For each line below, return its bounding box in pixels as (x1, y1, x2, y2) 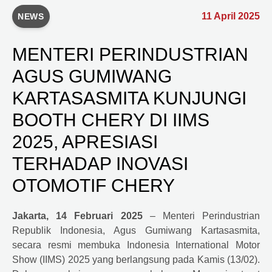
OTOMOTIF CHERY (12, 175, 175, 195)
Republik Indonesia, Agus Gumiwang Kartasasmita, (12, 225, 260, 236)
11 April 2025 (202, 10, 260, 21)
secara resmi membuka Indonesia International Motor (12, 239, 260, 250)
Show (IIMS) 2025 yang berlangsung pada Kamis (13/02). (12, 254, 260, 265)
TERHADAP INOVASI (12, 153, 188, 174)
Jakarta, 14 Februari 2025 (12, 210, 150, 221)
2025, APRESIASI (12, 131, 158, 152)
